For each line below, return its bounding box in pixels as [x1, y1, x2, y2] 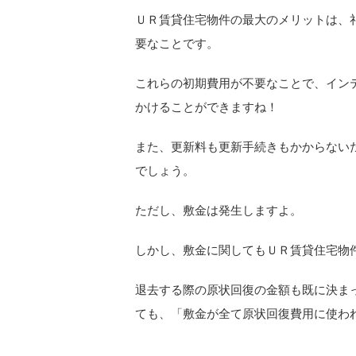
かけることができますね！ [135, 100, 278, 114]
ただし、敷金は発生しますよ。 [135, 203, 302, 218]
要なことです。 [135, 37, 219, 51]
